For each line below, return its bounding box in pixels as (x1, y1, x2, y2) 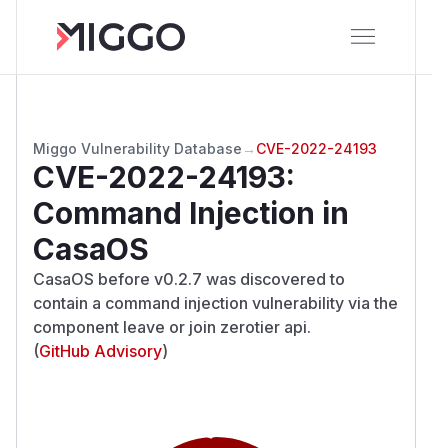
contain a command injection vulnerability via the (33, 292, 398, 313)
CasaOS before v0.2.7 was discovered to (33, 268, 345, 289)
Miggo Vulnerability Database (33, 139, 242, 157)
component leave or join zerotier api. (33, 316, 311, 337)
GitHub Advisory (39, 340, 162, 361)
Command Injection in (33, 194, 349, 231)
